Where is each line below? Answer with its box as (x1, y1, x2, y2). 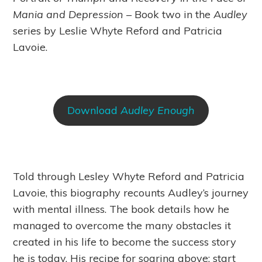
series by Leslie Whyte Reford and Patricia (13, 24, 223, 38)
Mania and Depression (13, 8, 127, 22)
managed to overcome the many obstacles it (13, 219, 232, 233)
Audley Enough (118, 104, 195, 118)
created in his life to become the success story (13, 235, 237, 249)
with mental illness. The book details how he (13, 202, 230, 216)
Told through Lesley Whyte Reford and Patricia (13, 170, 245, 184)
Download (67, 104, 118, 118)
